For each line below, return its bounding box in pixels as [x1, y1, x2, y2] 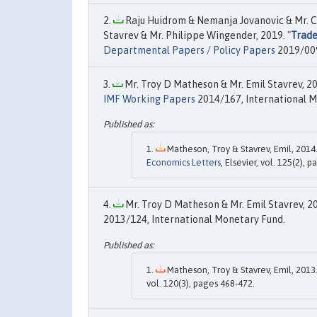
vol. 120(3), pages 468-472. [146, 277, 255, 289]
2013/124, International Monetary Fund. [103, 214, 285, 226]
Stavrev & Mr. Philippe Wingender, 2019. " [103, 30, 291, 41]
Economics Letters [146, 157, 221, 168]
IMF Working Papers [103, 93, 195, 105]
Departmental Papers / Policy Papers [103, 45, 275, 56]
